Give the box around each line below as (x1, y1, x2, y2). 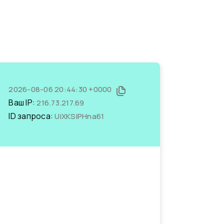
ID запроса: (8, 110, 55, 121)
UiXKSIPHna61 (54, 111, 104, 121)
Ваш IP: (8, 97, 37, 108)
